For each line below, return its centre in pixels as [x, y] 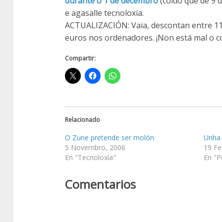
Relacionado [83, 120]
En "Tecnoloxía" [90, 157]
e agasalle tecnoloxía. [104, 13]
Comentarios [100, 184]
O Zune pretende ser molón [110, 138]
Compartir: [80, 58]
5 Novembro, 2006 [95, 147]
